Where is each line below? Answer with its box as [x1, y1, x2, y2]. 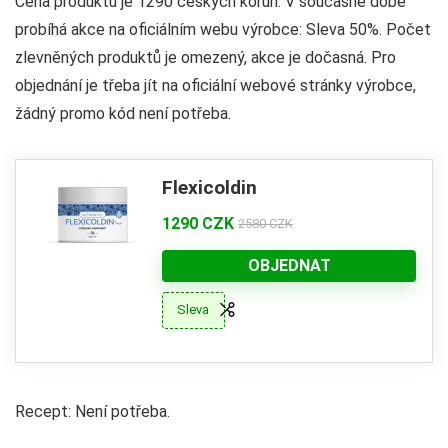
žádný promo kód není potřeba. [15, 103, 231, 123]
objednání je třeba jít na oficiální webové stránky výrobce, [15, 75, 416, 95]
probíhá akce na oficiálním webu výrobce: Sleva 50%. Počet [15, 19, 431, 39]
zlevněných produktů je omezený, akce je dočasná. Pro [15, 47, 396, 67]
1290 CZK [162, 213, 234, 233]
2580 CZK [238, 215, 293, 231]
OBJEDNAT [247, 255, 331, 275]
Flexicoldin [162, 175, 257, 199]
